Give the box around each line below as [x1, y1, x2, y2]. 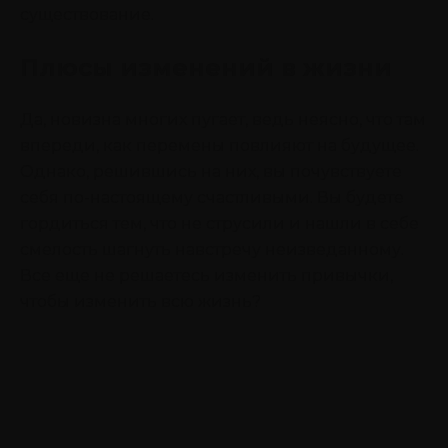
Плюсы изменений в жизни [20, 52, 392, 82]
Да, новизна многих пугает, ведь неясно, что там [20, 109, 426, 129]
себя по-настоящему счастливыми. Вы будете [20, 187, 404, 207]
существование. [20, 4, 154, 24]
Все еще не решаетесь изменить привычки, [20, 265, 393, 285]
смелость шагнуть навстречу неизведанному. [20, 239, 404, 259]
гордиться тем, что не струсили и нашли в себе [20, 213, 419, 233]
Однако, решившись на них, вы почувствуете [20, 161, 402, 181]
